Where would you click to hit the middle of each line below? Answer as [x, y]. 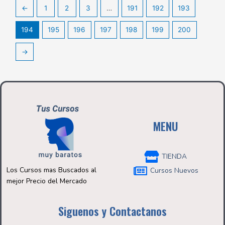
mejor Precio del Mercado [48, 181]
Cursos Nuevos [174, 171]
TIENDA [174, 157]
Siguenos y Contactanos [113, 210]
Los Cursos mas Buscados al [51, 170]
